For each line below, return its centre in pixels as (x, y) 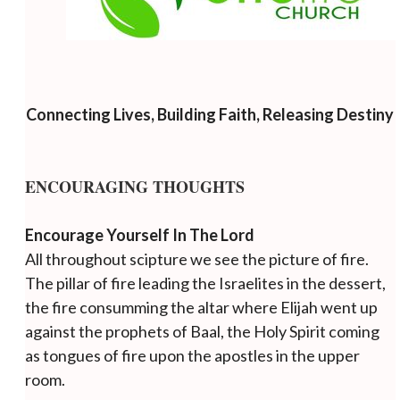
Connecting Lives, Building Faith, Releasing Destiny (210, 114)
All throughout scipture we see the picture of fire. (196, 258)
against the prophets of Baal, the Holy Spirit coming (202, 331)
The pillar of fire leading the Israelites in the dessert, (205, 283)
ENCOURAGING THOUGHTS (134, 186)
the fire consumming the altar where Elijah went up (201, 307)
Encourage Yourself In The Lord (139, 234)
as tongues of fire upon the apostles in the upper (192, 355)
